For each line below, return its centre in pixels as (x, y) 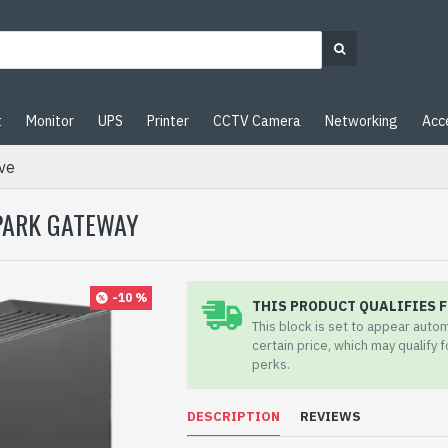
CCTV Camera (257, 120)
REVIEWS (331, 416)
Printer (168, 120)
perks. (271, 364)
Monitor (50, 120)
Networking (361, 120)
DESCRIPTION (234, 416)
